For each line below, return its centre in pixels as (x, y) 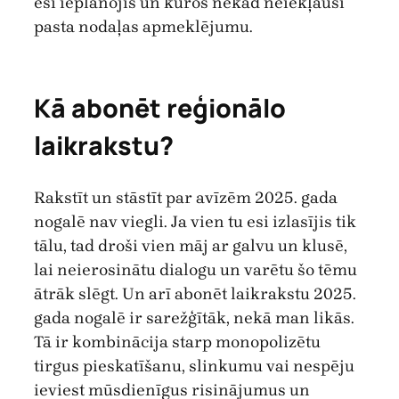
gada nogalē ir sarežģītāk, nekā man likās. (194, 318)
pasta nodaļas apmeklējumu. (143, 27)
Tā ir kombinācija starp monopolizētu (177, 342)
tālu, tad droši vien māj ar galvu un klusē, (191, 245)
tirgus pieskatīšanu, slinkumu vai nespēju (194, 366)
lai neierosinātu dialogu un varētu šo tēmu (195, 269)
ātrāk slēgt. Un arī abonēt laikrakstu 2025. (195, 293)
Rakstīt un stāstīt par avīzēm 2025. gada (186, 197)
